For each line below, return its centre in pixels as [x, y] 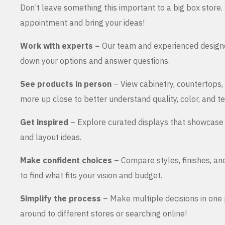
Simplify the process [61, 199]
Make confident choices [66, 160]
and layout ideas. [51, 137]
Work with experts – [61, 46]
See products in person [66, 84]
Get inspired [44, 122]
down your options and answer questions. [95, 61]
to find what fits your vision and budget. [91, 176]
